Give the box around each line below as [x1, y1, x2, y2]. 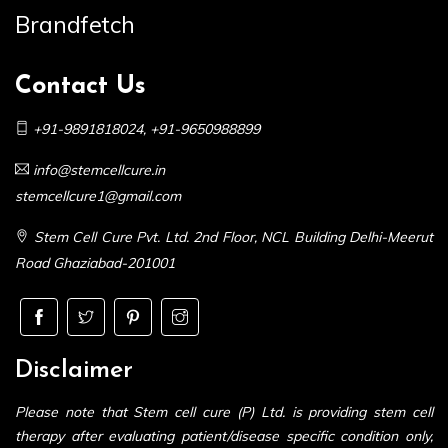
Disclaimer [15, 358, 133, 384]
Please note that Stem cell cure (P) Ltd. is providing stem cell [15, 403, 433, 422]
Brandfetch [15, 10, 135, 40]
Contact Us [15, 74, 146, 100]
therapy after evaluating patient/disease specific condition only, [15, 427, 433, 446]
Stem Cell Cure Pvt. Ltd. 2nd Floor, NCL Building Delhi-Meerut [33, 228, 433, 247]
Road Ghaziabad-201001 [15, 254, 175, 273]
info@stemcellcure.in [33, 161, 165, 180]
